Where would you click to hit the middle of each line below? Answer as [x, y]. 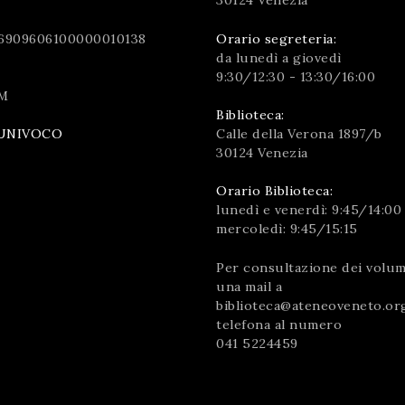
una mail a [249, 286]
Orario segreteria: [276, 38]
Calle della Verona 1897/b [299, 133]
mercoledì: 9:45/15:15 [287, 229]
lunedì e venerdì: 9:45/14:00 [309, 210]
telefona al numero [279, 324]
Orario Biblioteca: [274, 191]
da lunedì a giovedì [279, 57]
